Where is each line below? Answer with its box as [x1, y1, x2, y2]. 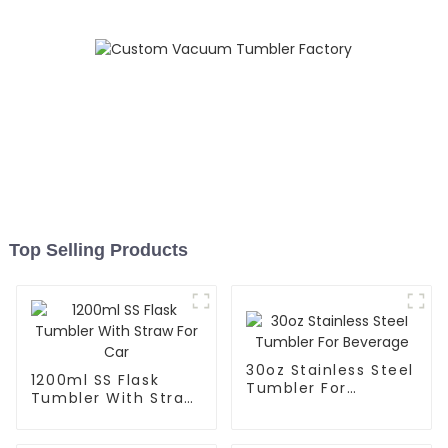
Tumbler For [245, 377, 347, 398]
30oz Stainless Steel [245, 359, 414, 380]
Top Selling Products [8, 240, 188, 261]
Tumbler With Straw [30, 388, 197, 409]
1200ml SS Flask [30, 370, 160, 391]
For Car [30, 406, 92, 427]
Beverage [245, 395, 325, 416]
